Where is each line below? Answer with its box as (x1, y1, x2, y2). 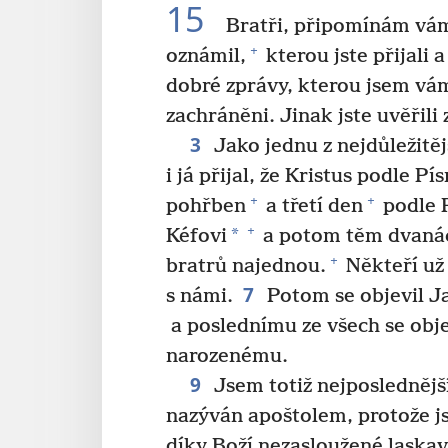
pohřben (166, 194, 246, 218)
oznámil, (166, 44, 246, 68)
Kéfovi (166, 224, 227, 248)
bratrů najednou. (166, 254, 326, 278)
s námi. (166, 284, 233, 308)
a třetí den (261, 194, 363, 218)
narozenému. (166, 344, 288, 368)
